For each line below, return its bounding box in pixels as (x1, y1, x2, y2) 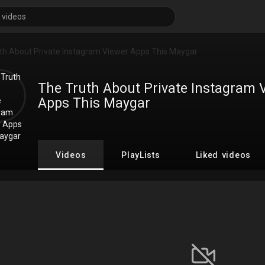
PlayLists (121, 150, 160, 160)
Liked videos (195, 150, 251, 160)
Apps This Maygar (38, 95, 150, 112)
